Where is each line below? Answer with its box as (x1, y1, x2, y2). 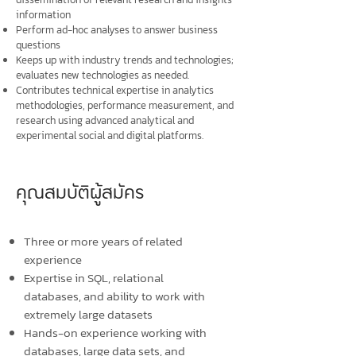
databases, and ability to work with (24, 287, 205, 305)
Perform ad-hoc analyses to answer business (16, 22, 218, 37)
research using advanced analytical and (16, 113, 194, 128)
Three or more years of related (24, 232, 183, 250)
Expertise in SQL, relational (24, 269, 164, 287)
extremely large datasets (24, 305, 153, 323)
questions (16, 37, 60, 52)
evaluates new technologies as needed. (16, 68, 189, 83)
